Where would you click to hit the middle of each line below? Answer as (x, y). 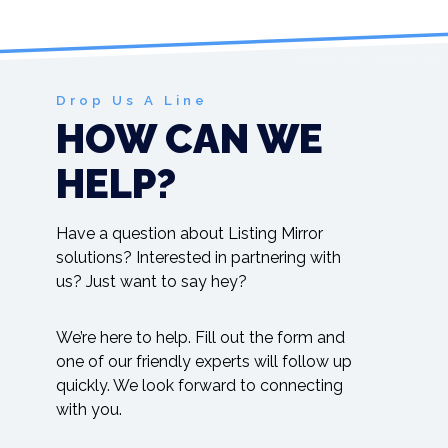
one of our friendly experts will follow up (204, 361)
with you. (89, 409)
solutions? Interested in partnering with (198, 257)
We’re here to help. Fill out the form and (200, 337)
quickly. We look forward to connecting (199, 385)
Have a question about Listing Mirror (189, 233)
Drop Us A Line (132, 100)
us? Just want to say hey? (151, 281)
